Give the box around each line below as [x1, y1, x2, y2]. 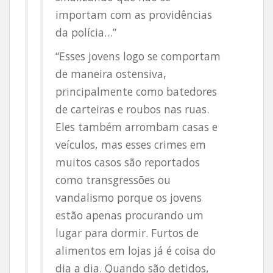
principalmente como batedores [55, 84, 217, 99]
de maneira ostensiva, [55, 66, 166, 81]
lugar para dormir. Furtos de [55, 225, 199, 240]
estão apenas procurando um [55, 208, 204, 222]
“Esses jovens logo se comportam [55, 49, 221, 63]
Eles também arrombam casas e [55, 119, 218, 134]
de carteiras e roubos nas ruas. [55, 102, 209, 116]
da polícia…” [55, 25, 116, 40]
